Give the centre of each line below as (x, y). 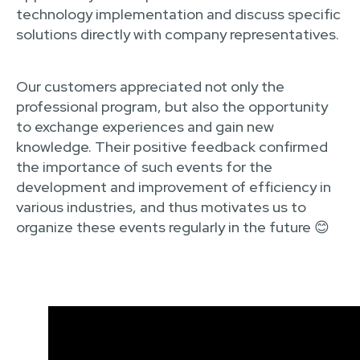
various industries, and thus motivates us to (161, 207)
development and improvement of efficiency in (174, 187)
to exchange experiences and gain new (145, 127)
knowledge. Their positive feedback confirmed (172, 147)
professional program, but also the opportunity (172, 106)
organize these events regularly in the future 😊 (173, 227)
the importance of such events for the (144, 167)
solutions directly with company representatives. (178, 34)
